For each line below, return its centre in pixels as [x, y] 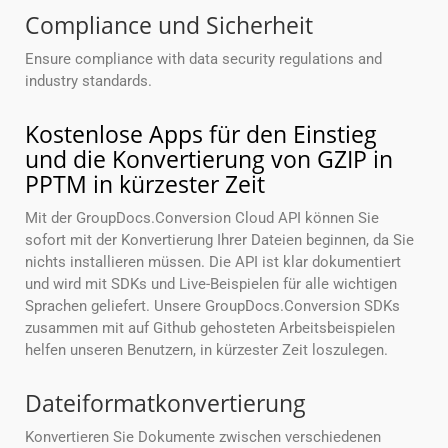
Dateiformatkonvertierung [165, 403]
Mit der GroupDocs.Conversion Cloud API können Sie [202, 218]
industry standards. [88, 81]
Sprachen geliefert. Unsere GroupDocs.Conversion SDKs [212, 306]
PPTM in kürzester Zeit [145, 184]
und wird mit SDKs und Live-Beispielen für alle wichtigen [211, 284]
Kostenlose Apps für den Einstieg [201, 134]
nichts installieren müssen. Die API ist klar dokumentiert [213, 262]
